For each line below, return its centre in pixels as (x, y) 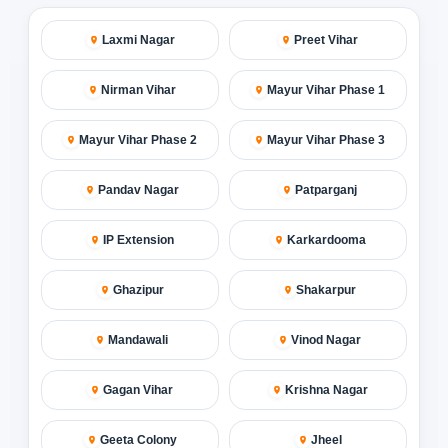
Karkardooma (326, 239)
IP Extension (138, 239)
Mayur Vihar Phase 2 (138, 139)
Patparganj (326, 189)
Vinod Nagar (326, 339)
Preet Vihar (326, 39)
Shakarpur (326, 289)
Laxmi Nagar (138, 39)
